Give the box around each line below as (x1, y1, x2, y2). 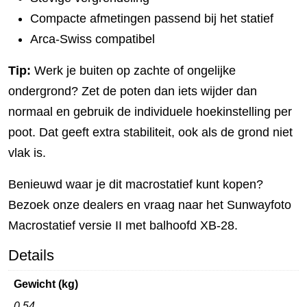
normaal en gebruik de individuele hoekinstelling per (8, 105, 292, 119)
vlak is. (8, 146, 46, 160)
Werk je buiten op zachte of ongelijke (31, 64, 236, 78)
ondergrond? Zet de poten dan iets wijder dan (8, 84, 257, 99)
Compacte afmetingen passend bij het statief (30, 12, 273, 26)
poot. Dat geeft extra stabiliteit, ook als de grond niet (8, 125, 293, 140)
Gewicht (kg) (14, 278, 78, 291)
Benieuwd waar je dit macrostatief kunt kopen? (8, 177, 263, 192)
